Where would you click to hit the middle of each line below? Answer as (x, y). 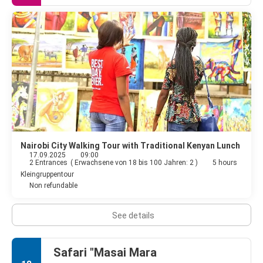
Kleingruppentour (47, 174)
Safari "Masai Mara (105, 252)
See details (133, 215)
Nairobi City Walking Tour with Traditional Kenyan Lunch (130, 145)
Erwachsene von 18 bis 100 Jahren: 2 (135, 162)
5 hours (225, 162)
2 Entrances (48, 162)
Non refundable (53, 185)
